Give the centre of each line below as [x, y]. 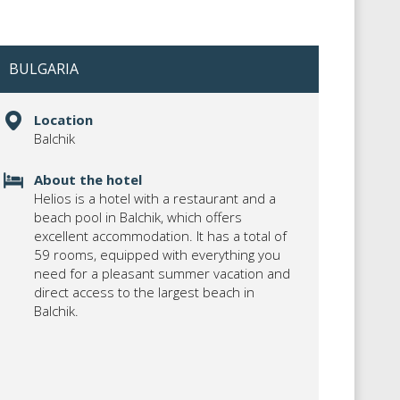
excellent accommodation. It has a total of [160, 236]
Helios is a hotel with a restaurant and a [155, 198]
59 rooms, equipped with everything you [157, 254]
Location [63, 120]
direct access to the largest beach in [144, 292]
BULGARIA [44, 69]
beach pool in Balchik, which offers [138, 217]
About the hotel [88, 179]
